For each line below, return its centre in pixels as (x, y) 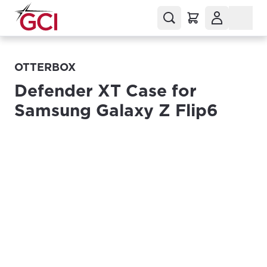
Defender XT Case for (105, 91)
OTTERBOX (45, 67)
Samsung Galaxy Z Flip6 (116, 110)
